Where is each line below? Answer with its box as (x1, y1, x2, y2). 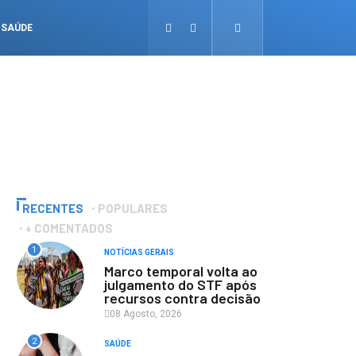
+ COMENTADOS (25, 221, 113, 235)
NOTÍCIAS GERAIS (104, 248, 174, 257)
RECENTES (22, 201, 83, 215)
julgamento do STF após (104, 276, 257, 293)
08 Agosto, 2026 (110, 308, 182, 319)
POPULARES (98, 201, 168, 215)
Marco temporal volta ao (104, 262, 257, 280)
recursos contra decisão (104, 289, 261, 307)
